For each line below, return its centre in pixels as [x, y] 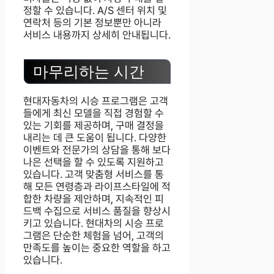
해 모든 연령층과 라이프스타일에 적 [97, 187]
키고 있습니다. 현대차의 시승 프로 [94, 224]
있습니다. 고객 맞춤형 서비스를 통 [94, 175]
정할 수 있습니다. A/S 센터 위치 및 [95, 11]
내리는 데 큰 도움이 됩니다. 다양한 [95, 138]
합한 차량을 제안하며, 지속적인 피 [94, 199]
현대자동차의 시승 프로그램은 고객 [96, 101]
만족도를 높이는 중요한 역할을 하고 [97, 248]
